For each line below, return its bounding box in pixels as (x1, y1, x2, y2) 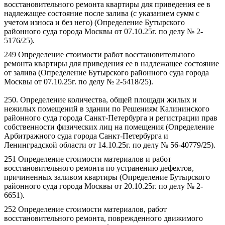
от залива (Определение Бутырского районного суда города (4, 68, 209, 77)
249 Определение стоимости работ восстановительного (4, 50, 195, 59)
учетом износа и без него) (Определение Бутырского (4, 18, 185, 27)
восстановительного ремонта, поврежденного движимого (4, 214, 203, 222)
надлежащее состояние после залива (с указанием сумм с (4, 9, 199, 18)
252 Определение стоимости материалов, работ (4, 205, 167, 213)
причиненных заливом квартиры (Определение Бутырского (4, 173, 210, 181)
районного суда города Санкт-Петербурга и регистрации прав (4, 114, 217, 122)
